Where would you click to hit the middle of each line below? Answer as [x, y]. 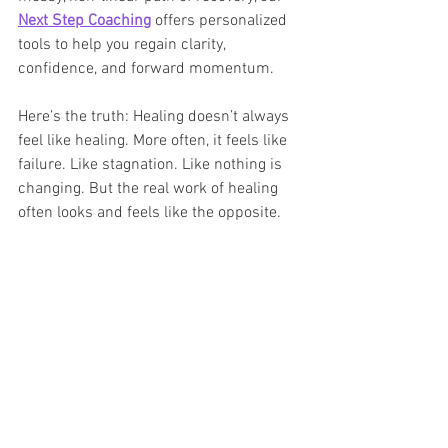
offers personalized [221, 20]
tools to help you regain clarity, [123, 44]
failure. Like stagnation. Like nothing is [152, 164]
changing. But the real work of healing [150, 188]
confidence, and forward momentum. [146, 68]
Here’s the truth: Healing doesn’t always [155, 116]
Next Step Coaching [84, 20]
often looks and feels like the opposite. [149, 212]
